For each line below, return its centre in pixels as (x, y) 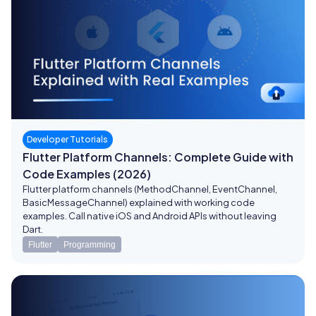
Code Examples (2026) (87, 174)
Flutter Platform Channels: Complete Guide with (158, 157)
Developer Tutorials (68, 140)
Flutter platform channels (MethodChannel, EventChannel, (150, 189)
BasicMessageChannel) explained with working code (139, 203)
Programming (90, 244)
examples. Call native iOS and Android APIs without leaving (150, 216)
